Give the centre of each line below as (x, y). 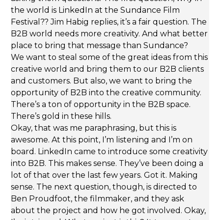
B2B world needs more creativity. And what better (110, 34)
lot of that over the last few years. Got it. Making (105, 175)
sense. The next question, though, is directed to (104, 187)
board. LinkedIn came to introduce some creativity (110, 152)
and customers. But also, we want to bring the (102, 81)
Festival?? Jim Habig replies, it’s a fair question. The (109, 22)
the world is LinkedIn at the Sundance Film (96, 10)
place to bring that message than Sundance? (100, 46)
